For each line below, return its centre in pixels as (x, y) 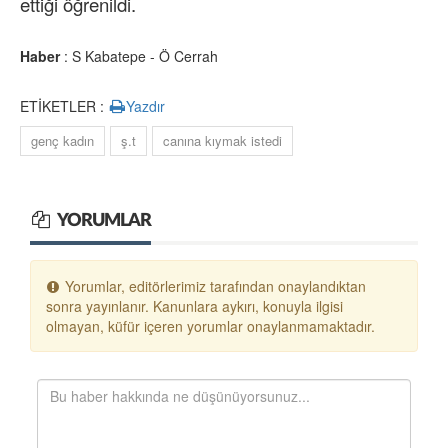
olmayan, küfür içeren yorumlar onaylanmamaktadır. (210, 326)
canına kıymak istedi (222, 141)
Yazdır (146, 106)
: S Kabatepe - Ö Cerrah (139, 56)
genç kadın (62, 141)
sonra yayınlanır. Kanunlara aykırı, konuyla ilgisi (194, 306)
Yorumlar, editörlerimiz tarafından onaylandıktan (213, 286)
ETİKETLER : (64, 106)
